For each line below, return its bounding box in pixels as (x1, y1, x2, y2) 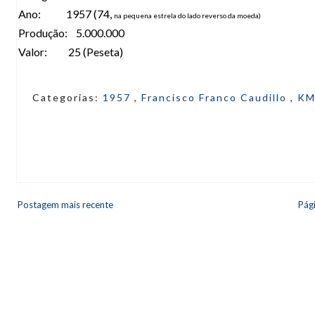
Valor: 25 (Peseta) (18, 44, 123, 58)
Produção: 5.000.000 (18, 25, 124, 39)
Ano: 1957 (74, (18, 6, 114, 20)
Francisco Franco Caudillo (141, 91, 290, 103)
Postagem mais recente (18, 198, 113, 210)
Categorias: (32, 91, 103, 103)
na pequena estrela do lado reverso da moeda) (114, 11, 261, 20)
